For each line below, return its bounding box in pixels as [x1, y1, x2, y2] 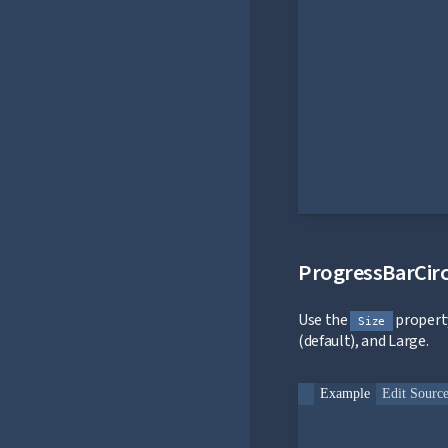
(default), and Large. [298, 330, 429, 352]
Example [320, 386, 370, 402]
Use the [298, 309, 351, 331]
